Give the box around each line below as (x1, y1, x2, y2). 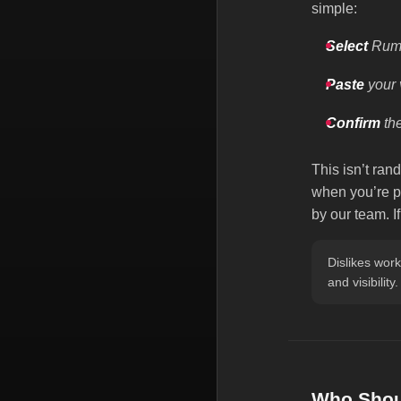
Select (326, 38, 368, 55)
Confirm (326, 115, 380, 132)
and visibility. (328, 275, 398, 290)
